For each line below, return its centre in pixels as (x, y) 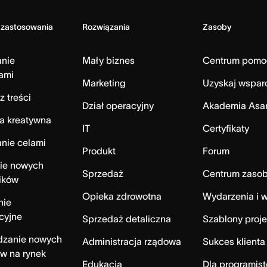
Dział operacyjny (118, 106)
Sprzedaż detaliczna (126, 219)
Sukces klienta (234, 242)
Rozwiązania (106, 27)
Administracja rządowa (131, 242)
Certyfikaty (226, 128)
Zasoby (217, 27)
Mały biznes (108, 60)
